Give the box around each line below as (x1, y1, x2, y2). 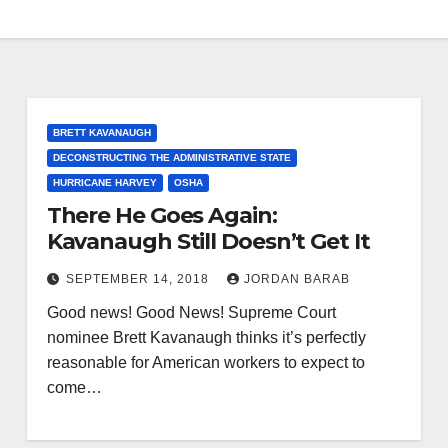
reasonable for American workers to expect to (46, 354, 365, 371)
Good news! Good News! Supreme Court (46, 304, 336, 321)
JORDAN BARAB (243, 272, 350, 286)
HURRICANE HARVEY (52, 177, 157, 188)
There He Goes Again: (46, 202, 277, 229)
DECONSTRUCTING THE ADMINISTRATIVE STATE (52, 152, 291, 163)
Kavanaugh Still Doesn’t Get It (46, 228, 370, 255)
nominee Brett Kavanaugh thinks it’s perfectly (46, 329, 366, 346)
